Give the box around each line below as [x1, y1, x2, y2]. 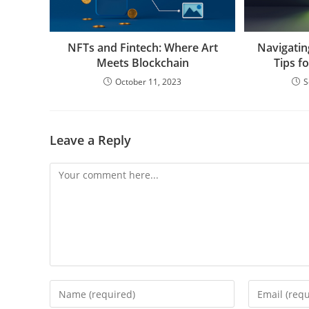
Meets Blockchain [96, 55, 189, 71]
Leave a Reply [50, 132, 131, 149]
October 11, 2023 [115, 76, 182, 88]
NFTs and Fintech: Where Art [67, 40, 218, 56]
